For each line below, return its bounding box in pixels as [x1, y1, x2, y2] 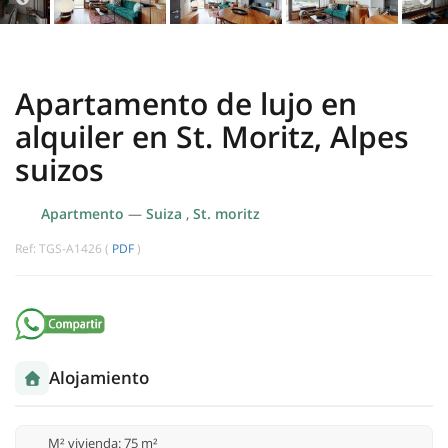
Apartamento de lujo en [15, 83, 357, 125]
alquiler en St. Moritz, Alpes [15, 116, 409, 158]
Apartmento [40, 204, 128, 224]
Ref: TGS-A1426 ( [15, 240, 112, 258]
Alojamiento [49, 366, 149, 390]
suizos [15, 149, 104, 191]
